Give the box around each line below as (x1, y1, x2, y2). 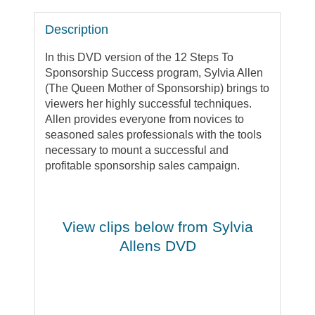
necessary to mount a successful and (45, 144, 229, 157)
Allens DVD (119, 238, 196, 255)
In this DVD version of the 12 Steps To (45, 51, 234, 64)
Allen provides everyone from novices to (45, 113, 245, 126)
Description (45, 22, 109, 37)
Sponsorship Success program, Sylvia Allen (45, 67, 264, 79)
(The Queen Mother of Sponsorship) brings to (45, 82, 270, 95)
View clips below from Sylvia (62, 219, 253, 236)
